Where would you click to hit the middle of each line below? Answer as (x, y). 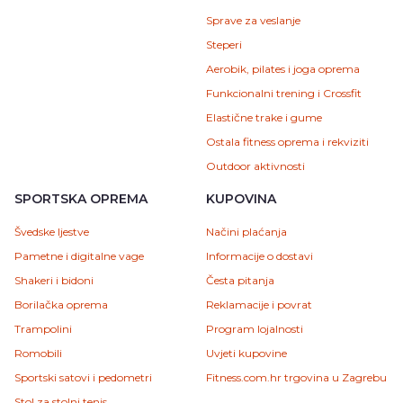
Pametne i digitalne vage (79, 255)
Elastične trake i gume (264, 117)
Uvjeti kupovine (246, 353)
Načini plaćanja (246, 231)
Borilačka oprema (61, 304)
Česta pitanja (240, 280)
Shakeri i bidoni (54, 280)
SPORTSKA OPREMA (81, 198)
